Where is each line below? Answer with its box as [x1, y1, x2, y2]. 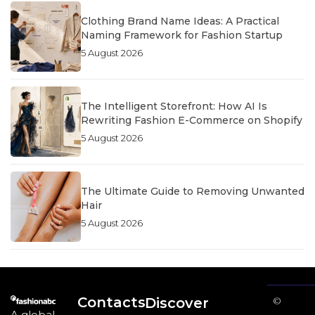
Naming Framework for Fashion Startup [81, 28, 283, 41]
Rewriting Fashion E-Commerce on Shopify [81, 113, 302, 127]
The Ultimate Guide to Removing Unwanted [81, 184, 304, 198]
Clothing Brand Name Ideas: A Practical [81, 14, 279, 27]
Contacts [77, 294, 146, 311]
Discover [144, 295, 209, 312]
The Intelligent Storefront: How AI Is [81, 99, 267, 112]
